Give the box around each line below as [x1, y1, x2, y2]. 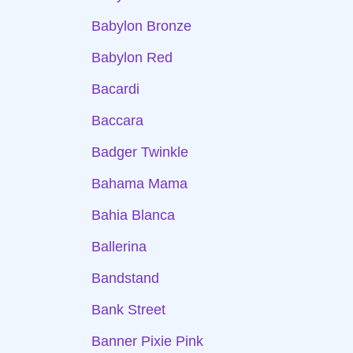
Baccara [91, 113, 143, 128]
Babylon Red [91, 50, 173, 65]
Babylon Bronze [91, 18, 191, 34]
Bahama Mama [91, 176, 188, 191]
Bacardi [91, 81, 139, 97]
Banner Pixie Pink [91, 333, 203, 349]
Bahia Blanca [91, 207, 175, 223]
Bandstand [91, 270, 159, 286]
